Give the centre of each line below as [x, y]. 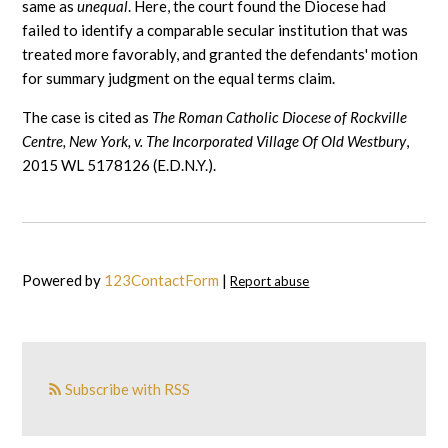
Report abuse [270, 281]
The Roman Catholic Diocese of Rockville [280, 117]
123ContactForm [162, 280]
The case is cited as [87, 117]
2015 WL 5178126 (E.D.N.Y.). [119, 165]
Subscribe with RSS [128, 389]
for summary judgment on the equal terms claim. [180, 78]
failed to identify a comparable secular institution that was [215, 30]
